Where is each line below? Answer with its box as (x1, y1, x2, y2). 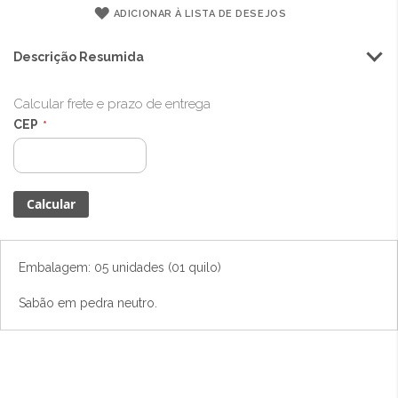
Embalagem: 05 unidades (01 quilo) (19, 260, 221, 275)
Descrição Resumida (13, 50, 144, 64)
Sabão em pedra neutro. (19, 296, 157, 310)
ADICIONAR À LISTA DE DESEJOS (113, 8, 287, 20)
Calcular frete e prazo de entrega (13, 96, 211, 112)
